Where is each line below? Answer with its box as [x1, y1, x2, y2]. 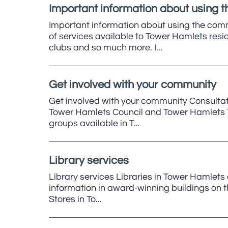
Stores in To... [49, 194, 102, 204]
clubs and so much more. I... [49, 43, 162, 52]
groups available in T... [49, 119, 139, 128]
